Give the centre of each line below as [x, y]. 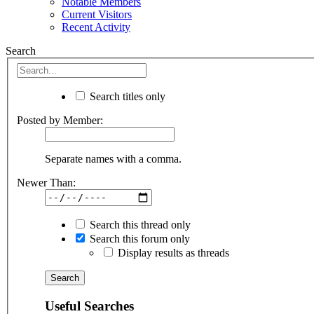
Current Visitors [97, 15]
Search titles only [126, 96]
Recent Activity [96, 27]
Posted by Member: [60, 120]
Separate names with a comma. [113, 158]
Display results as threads [172, 252]
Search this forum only [138, 238]
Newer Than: [46, 182]
